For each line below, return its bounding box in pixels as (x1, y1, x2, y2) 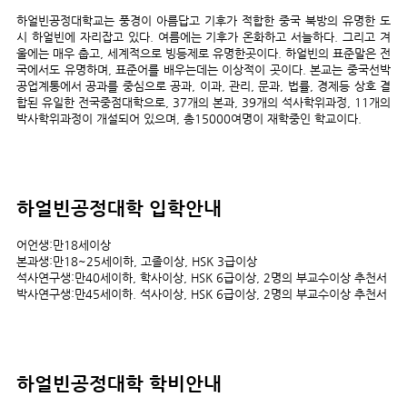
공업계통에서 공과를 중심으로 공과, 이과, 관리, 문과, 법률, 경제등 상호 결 (16, 79, 391, 93)
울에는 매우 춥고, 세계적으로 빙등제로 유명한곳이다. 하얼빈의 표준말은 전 (16, 46, 391, 60)
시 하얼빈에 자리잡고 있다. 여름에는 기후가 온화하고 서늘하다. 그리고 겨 (16, 30, 391, 44)
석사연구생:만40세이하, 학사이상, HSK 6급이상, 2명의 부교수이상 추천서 (16, 271, 387, 284)
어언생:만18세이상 (16, 238, 111, 252)
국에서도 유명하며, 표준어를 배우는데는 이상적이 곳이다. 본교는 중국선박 (16, 63, 391, 76)
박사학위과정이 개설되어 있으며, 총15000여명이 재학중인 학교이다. (16, 112, 362, 125)
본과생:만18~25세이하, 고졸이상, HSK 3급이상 (16, 254, 257, 268)
